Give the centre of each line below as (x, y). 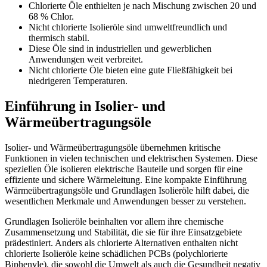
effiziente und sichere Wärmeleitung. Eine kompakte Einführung (126, 179)
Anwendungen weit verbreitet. (86, 59)
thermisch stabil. (59, 38)
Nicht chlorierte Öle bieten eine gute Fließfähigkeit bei (131, 70)
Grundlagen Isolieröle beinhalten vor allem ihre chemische (114, 221)
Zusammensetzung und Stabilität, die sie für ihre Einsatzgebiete (123, 232)
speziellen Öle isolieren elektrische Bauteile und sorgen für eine (124, 169)
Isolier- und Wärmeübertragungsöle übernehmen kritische (113, 147)
